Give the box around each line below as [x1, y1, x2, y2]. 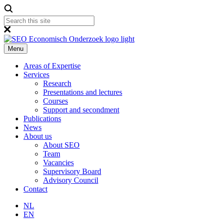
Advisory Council [43, 176, 98, 184]
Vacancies [43, 158, 74, 167]
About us [23, 132, 52, 140]
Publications [23, 114, 61, 123]
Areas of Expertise [23, 62, 81, 70]
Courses [43, 97, 68, 105]
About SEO [43, 141, 80, 149]
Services [23, 70, 49, 79]
